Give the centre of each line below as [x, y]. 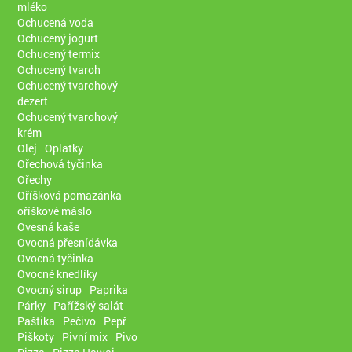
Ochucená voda [56, 22]
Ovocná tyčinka [56, 258]
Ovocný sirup [50, 289]
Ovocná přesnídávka [68, 242]
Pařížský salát [89, 305]
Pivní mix [85, 336]
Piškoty [36, 336]
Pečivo [80, 321]
